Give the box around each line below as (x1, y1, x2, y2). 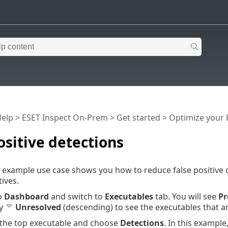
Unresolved (15, 201, 61, 213)
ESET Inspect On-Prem (21, 112, 108, 124)
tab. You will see (153, 190, 218, 202)
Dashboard (4, 190, 49, 202)
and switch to (48, 190, 105, 202)
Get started (116, 112, 160, 124)
